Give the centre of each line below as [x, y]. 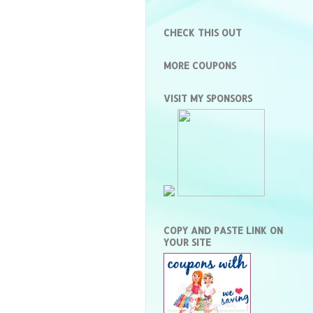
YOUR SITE [187, 242]
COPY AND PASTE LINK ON [223, 231]
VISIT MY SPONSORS [208, 98]
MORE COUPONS [200, 65]
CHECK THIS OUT [203, 32]
